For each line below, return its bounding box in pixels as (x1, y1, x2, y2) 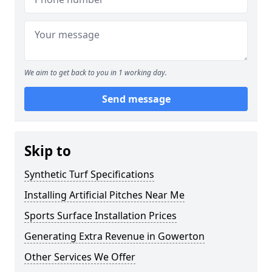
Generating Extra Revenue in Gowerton (24, 229, 205, 243)
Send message (101, 92, 171, 106)
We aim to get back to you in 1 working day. (24, 67, 167, 78)
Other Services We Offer (24, 250, 135, 263)
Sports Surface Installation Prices (24, 209, 177, 222)
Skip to (24, 141, 71, 160)
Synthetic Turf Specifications (24, 168, 154, 181)
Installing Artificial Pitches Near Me (24, 188, 185, 202)
